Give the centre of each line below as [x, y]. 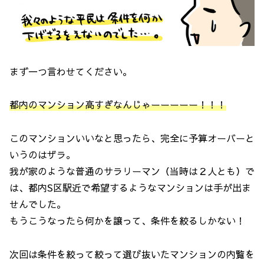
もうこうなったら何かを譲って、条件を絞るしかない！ [127, 221]
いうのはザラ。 [42, 155]
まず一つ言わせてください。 [71, 71]
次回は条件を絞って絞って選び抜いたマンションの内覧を [132, 254]
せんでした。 [38, 204]
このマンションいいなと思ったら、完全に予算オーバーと [132, 138]
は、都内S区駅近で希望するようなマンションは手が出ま [130, 188]
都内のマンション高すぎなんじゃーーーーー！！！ [118, 105]
